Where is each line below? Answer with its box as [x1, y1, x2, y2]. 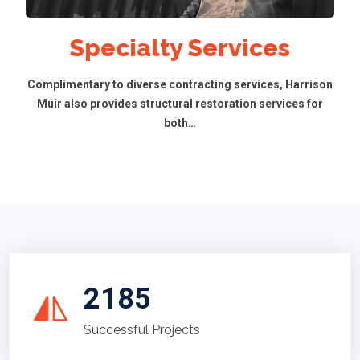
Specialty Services [70, 34, 290, 62]
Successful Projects [84, 322, 200, 337]
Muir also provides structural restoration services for [37, 97, 323, 110]
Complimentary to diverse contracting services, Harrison [27, 78, 333, 91]
